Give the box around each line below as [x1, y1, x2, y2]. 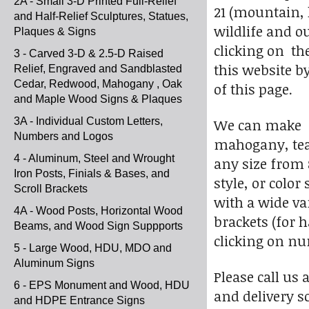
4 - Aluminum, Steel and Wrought [14, 152, 175, 164]
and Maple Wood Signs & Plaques [14, 93, 182, 105]
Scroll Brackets [14, 183, 88, 195]
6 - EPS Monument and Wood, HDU [14, 279, 190, 291]
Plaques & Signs [14, 26, 96, 37]
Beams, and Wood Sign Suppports [14, 220, 183, 232]
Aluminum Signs [14, 257, 94, 269]
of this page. [214, 79, 292, 99]
